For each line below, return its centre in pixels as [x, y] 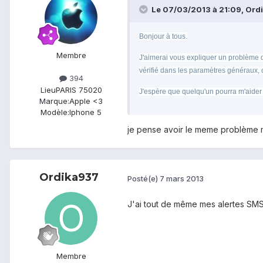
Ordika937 [69, 178]
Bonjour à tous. [163, 37]
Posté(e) [144, 178]
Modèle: [55, 112]
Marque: [54, 101]
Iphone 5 [85, 112]
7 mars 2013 [182, 178]
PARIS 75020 [79, 90]
